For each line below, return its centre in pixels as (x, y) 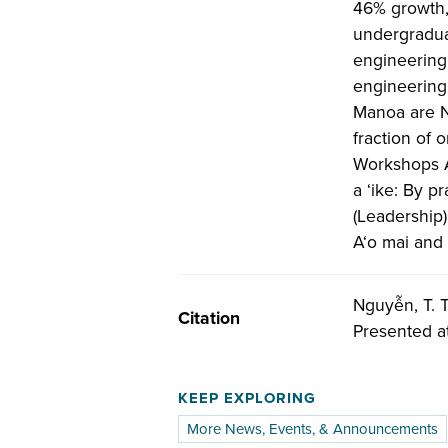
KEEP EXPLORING (246, 397)
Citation (208, 319)
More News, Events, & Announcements (312, 429)
